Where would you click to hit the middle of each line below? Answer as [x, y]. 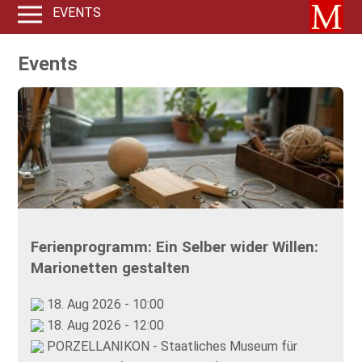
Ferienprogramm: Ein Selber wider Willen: [175, 247]
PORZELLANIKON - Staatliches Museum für [171, 346]
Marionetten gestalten [111, 268]
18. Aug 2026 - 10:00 [104, 304]
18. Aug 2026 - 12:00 [104, 325]
